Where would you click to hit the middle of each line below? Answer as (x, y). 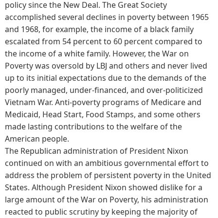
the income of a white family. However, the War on (97, 53)
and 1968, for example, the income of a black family (99, 29)
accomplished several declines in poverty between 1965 (107, 17)
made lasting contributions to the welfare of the (93, 126)
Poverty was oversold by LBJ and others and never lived (106, 65)
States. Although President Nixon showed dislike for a (104, 187)
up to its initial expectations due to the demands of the (106, 78)
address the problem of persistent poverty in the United (108, 175)
